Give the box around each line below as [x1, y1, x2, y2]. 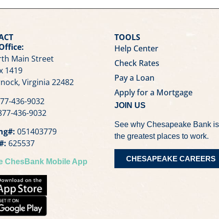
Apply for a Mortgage [114, 87, 193, 98]
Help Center [114, 43, 158, 54]
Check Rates [114, 58, 159, 69]
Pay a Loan [114, 72, 154, 84]
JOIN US [114, 101, 146, 110]
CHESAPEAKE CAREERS [126, 154, 216, 163]
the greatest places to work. [114, 131, 209, 140]
